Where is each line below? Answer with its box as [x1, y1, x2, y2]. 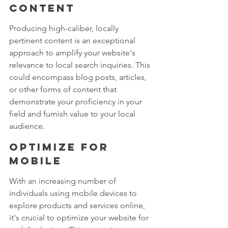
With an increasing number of [9, 176, 118, 186]
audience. [9, 121, 45, 131]
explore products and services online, [9, 201, 147, 211]
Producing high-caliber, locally [9, 23, 121, 34]
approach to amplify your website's [9, 48, 137, 58]
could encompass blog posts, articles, [9, 72, 149, 82]
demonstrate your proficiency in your [9, 97, 144, 107]
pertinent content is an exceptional [9, 36, 137, 46]
